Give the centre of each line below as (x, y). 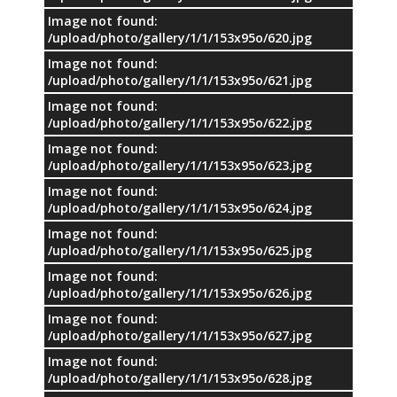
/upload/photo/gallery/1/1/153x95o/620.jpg (180, 37)
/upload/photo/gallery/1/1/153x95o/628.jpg (180, 378)
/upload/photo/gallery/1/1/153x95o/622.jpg (180, 122)
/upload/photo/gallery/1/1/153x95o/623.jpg (180, 165)
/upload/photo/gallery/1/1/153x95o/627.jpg (180, 335)
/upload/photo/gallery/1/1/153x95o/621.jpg (180, 80)
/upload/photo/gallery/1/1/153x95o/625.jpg (180, 250)
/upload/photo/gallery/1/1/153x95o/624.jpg (180, 207)
